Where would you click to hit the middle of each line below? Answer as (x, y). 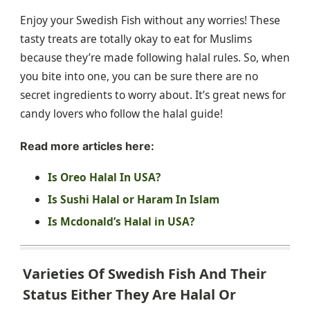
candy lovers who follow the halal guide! (121, 114)
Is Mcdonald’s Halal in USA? (121, 221)
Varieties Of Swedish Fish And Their (145, 273)
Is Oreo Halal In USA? (104, 177)
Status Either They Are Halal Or (129, 294)
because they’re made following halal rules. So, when (155, 58)
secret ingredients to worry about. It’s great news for (153, 95)
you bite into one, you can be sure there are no (139, 76)
